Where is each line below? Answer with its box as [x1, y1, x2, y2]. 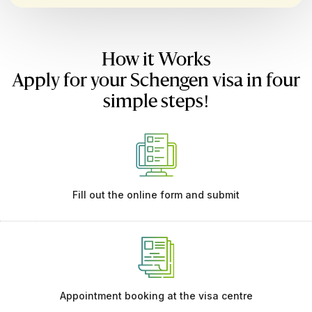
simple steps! [102, 93, 210, 111]
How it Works [101, 51, 211, 70]
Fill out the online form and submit [72, 189, 240, 201]
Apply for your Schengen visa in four [12, 72, 300, 91]
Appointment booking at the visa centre [59, 290, 253, 302]
